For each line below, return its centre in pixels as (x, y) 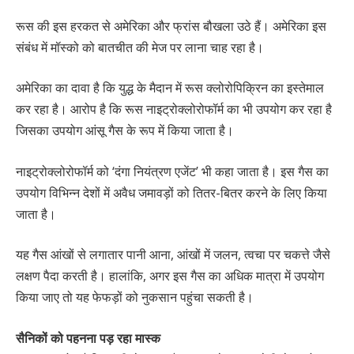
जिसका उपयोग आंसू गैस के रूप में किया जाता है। (125, 131)
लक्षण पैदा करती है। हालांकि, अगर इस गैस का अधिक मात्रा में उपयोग (170, 276)
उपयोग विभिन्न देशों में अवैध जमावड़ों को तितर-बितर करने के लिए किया (171, 192)
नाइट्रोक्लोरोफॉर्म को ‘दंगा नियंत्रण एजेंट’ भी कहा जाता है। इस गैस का (172, 171)
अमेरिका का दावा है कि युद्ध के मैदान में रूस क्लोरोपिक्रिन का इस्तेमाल (170, 88)
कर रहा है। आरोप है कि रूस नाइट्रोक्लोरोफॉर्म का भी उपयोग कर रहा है (174, 109)
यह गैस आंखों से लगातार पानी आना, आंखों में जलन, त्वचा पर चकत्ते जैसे (173, 255)
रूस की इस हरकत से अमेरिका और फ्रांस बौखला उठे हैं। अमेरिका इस (171, 26)
